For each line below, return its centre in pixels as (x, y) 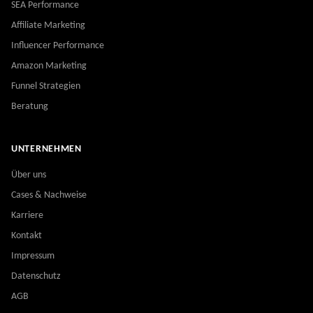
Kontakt (27, 236)
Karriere (27, 216)
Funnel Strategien (46, 86)
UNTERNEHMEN (46, 149)
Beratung (30, 107)
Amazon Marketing (49, 66)
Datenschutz (36, 276)
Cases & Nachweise (49, 195)
